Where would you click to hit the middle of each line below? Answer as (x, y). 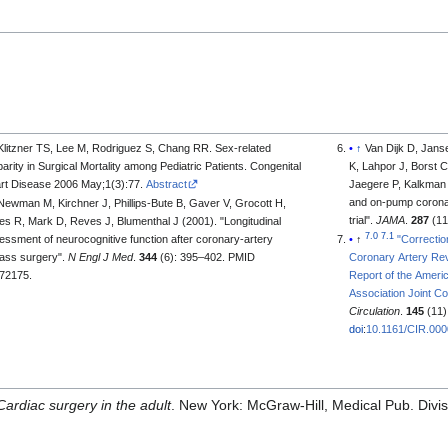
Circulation (375, 311)
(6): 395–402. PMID (206, 257)
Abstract (167, 183)
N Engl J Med (101, 257)
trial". (363, 219)
